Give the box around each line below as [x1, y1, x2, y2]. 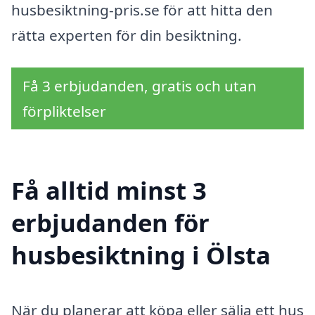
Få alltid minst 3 [11, 174, 207, 207]
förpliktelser [22, 101, 106, 121]
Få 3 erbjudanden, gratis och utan [22, 75, 257, 96]
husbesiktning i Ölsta [11, 238, 271, 272]
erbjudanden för [11, 206, 210, 240]
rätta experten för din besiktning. [11, 25, 242, 45]
